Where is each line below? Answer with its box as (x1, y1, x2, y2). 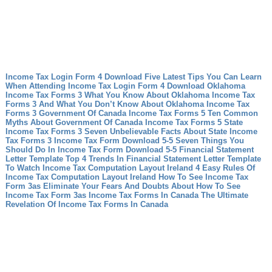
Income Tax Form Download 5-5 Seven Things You (53, 136, 244, 145)
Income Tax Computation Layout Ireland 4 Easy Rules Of (42, 163, 255, 172)
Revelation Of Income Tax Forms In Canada (5, 200, 168, 209)
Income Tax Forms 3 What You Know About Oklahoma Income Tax (5, 90, 255, 100)
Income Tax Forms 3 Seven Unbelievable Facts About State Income (5, 127, 257, 136)
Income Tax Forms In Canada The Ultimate (88, 191, 248, 200)
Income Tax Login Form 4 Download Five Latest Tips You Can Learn (5, 72, 262, 81)
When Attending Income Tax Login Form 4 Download (5, 81, 205, 90)
